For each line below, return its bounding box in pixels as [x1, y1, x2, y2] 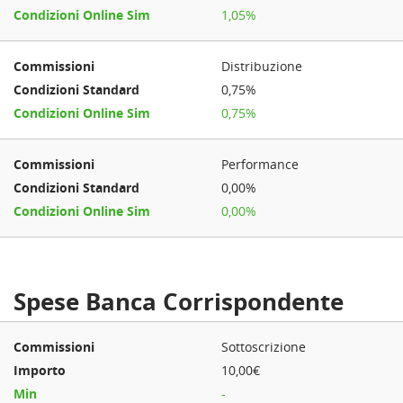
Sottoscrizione [221, 338, 307, 355]
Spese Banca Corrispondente [13, 285, 344, 318]
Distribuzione [221, 58, 303, 75]
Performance [221, 156, 300, 173]
